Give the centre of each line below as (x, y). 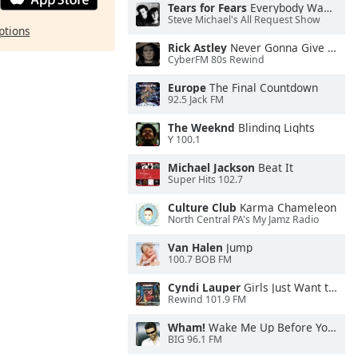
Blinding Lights (275, 127)
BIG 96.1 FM (195, 340)
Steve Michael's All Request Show (244, 20)
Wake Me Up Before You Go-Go (267, 327)
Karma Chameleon (286, 207)
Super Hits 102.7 (205, 180)
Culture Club (202, 207)
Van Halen (195, 247)
